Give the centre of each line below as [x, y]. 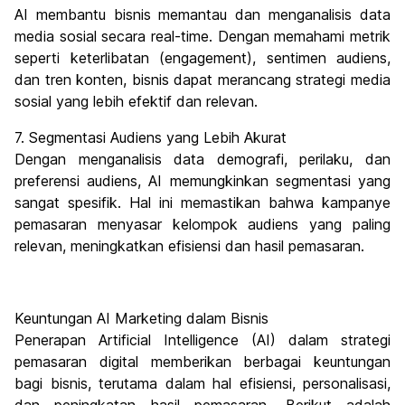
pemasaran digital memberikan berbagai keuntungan [202, 362]
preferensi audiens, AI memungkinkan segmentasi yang [202, 181]
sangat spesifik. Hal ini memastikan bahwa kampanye [202, 203]
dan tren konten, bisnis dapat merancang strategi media [202, 80]
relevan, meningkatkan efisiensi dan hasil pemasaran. [189, 246]
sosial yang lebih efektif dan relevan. [136, 102]
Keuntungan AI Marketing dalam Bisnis [141, 319]
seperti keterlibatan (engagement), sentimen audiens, [202, 58]
